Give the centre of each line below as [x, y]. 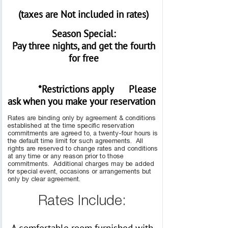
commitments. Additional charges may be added [81, 164]
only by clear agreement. [44, 179]
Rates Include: [82, 202]
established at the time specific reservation [71, 126]
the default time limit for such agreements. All [76, 141]
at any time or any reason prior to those [66, 156]
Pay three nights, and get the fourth [83, 46]
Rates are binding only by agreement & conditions [82, 118]
